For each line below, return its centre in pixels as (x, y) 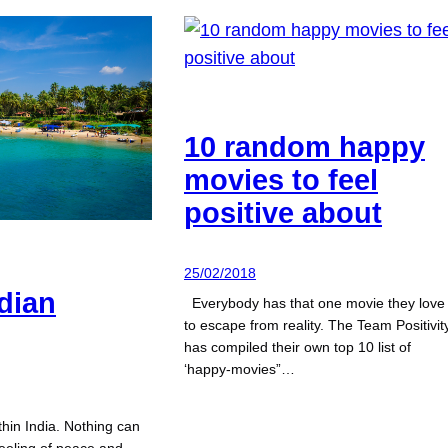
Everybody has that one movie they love (314, 303)
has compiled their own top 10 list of (297, 347)
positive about (283, 213)
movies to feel (281, 180)
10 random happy (304, 147)
